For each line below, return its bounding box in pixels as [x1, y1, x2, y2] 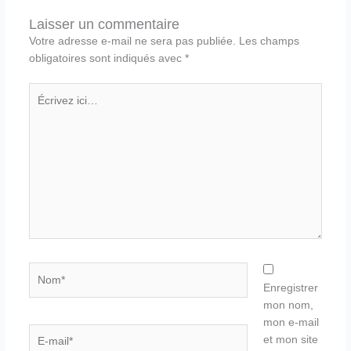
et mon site [263, 334, 319, 346]
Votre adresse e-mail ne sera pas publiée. [28, 34, 236, 47]
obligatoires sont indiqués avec [28, 52, 185, 64]
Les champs [238, 34, 299, 47]
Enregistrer [263, 282, 319, 295]
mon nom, [263, 299, 314, 312]
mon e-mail [263, 317, 320, 329]
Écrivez [27, 85, 64, 97]
